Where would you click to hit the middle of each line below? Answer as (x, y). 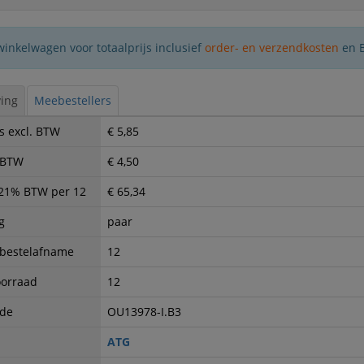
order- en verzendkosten (272, 47)
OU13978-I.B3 (144, 311)
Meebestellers (72, 100)
